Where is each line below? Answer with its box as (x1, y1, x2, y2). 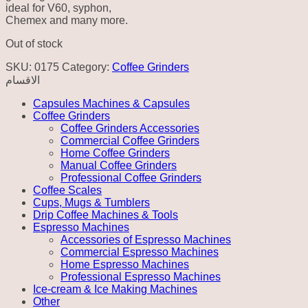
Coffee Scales (33, 184, 102, 196)
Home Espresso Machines (60, 258, 189, 270)
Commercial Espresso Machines (60, 245, 219, 258)
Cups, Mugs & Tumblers (33, 196, 150, 208)
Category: (62, 60, 112, 73)
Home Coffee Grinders (60, 146, 170, 159)
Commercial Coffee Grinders (60, 134, 199, 146)
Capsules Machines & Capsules (33, 97, 190, 109)
